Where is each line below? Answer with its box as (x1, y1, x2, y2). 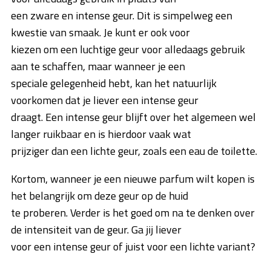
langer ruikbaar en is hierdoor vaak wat (11, 126, 191, 143)
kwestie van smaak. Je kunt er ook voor (11, 24, 190, 41)
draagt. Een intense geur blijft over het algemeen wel (11, 109, 256, 126)
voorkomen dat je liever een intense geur (11, 92, 198, 109)
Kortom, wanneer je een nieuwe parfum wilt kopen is (11, 171, 255, 188)
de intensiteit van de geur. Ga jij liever (11, 221, 181, 238)
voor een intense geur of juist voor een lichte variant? (11, 238, 255, 255)
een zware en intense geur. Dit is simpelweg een (11, 7, 232, 24)
